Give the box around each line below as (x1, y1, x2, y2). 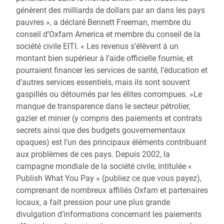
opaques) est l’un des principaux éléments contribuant (16, 137, 206, 147)
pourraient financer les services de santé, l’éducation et (16, 65, 207, 75)
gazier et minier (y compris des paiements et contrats (16, 113, 202, 123)
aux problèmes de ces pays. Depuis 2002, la (16, 149, 170, 159)
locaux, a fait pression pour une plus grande (16, 197, 170, 207)
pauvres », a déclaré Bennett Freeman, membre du (16, 17, 191, 27)
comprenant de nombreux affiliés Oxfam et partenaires (16, 185, 208, 195)
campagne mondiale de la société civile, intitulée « (16, 161, 192, 171)
